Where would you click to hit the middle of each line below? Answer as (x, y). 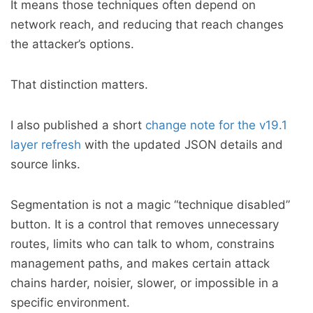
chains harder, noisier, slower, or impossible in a (145, 283)
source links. (45, 164)
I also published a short (78, 125)
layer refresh (46, 145)
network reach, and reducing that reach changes (147, 24)
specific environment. (70, 303)
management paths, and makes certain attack (140, 263)
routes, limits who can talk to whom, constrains (143, 244)
